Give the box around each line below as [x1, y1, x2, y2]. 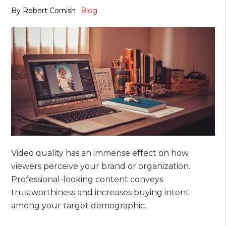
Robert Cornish [23, 6, 76, 15]
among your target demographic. [11, 201, 147, 211]
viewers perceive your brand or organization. [11, 161, 191, 172]
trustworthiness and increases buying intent [11, 188, 190, 198]
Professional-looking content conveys [11, 175, 163, 185]
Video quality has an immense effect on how [11, 148, 189, 158]
